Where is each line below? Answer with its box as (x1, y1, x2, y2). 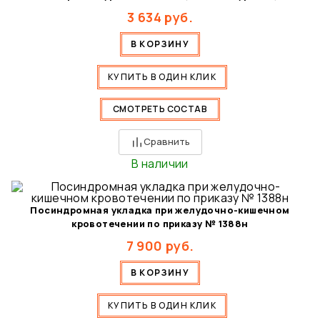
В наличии (131, 155, 189, 171)
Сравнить (143, 135, 190, 149)
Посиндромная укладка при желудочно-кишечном (30, 204, 290, 217)
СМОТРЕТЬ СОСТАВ (113, 102, 207, 115)
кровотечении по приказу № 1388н (71, 217, 249, 231)
